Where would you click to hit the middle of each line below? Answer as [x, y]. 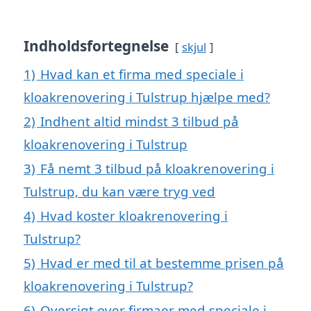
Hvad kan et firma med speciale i [142, 74]
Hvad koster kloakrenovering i [134, 216]
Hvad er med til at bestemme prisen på [162, 263]
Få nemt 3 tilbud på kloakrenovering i [157, 169]
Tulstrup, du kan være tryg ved [119, 192]
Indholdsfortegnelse [96, 46]
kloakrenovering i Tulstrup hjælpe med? [147, 97]
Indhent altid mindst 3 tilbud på [140, 121]
